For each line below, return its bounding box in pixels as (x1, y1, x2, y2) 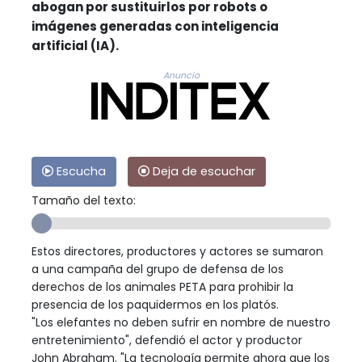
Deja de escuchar (149, 162, 255, 179)
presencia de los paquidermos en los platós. (32, 296, 279, 313)
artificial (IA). (32, 36, 119, 54)
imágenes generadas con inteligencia (32, 17, 279, 35)
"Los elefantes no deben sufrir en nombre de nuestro (32, 314, 330, 330)
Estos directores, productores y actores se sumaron (32, 242, 323, 259)
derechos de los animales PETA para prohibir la (32, 278, 293, 295)
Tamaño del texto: (32, 192, 136, 208)
